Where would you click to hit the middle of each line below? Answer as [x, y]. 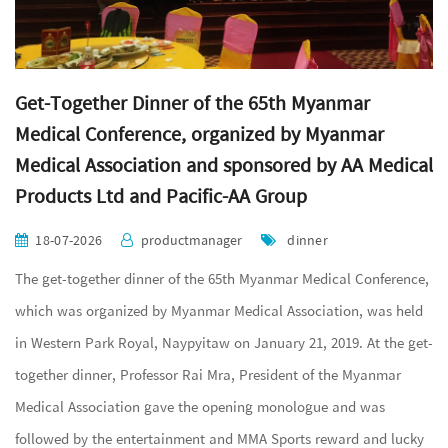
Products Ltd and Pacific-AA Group [161, 197]
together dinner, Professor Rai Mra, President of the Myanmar [208, 375]
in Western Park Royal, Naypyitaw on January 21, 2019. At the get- [224, 343]
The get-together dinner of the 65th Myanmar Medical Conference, [222, 279]
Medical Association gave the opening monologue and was [200, 407]
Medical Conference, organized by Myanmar [199, 135]
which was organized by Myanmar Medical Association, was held [219, 311]
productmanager [191, 241]
